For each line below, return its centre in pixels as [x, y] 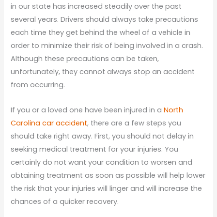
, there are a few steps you [134, 123]
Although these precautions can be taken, [85, 58]
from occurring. [38, 85]
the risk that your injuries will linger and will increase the [107, 188]
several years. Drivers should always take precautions [105, 19]
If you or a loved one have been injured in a [87, 110]
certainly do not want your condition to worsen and [102, 162]
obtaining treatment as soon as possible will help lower [108, 175]
